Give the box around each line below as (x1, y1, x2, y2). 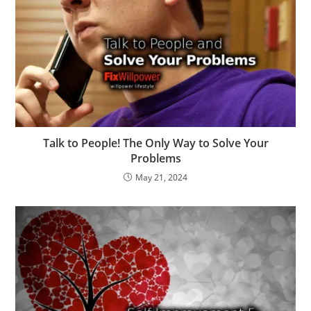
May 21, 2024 (135, 171, 187, 183)
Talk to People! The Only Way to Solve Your (42, 135, 269, 151)
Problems (130, 150, 181, 166)
